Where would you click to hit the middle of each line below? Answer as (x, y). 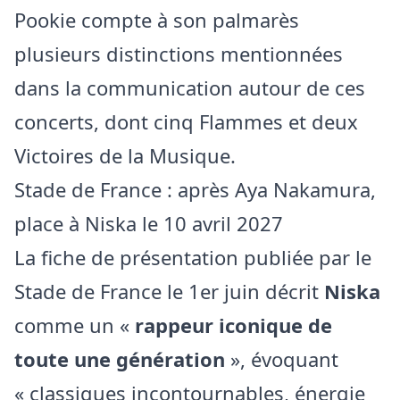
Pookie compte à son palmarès (157, 20)
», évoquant (282, 359)
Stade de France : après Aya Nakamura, (195, 190)
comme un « (75, 325)
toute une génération (120, 359)
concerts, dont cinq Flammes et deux (186, 122)
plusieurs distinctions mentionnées (179, 54)
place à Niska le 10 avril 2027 (149, 224)
